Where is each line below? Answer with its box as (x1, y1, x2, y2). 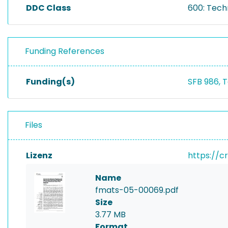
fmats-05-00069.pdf (95, 184, 179, 196)
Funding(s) (26, 76, 75, 88)
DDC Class (26, 2, 71, 14)
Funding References (25, 45, 104, 57)
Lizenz (26, 150, 52, 161)
